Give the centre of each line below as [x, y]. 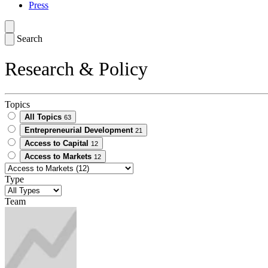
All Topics [43, 117]
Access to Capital [57, 143]
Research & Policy [76, 69]
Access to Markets [58, 156]
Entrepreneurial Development [79, 130]
